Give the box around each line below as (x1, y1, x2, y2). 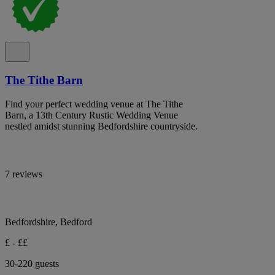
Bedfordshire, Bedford (5, 216, 92, 227)
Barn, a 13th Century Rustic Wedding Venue (5, 109, 178, 120)
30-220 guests (5, 258, 59, 269)
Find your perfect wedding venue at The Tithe (5, 98, 183, 109)
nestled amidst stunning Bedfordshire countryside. (5, 120, 198, 131)
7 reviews (5, 168, 42, 179)
